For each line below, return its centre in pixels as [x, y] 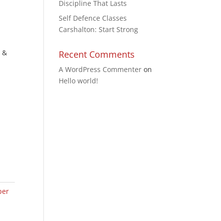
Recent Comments [97, 54]
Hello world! [79, 81]
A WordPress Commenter [100, 69]
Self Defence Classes [93, 18]
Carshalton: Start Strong [99, 29]
